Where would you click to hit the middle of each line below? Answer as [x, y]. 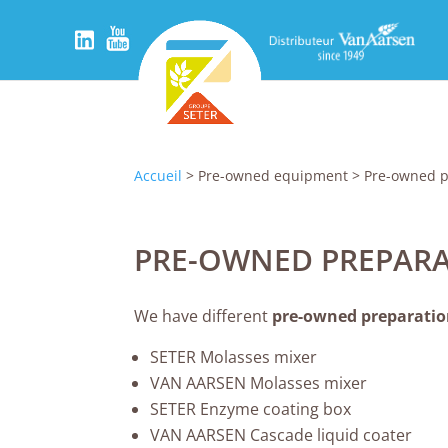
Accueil [158, 175]
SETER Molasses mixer [234, 357]
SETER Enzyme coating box [251, 409]
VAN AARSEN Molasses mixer [259, 383]
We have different [201, 316]
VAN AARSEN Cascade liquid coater [281, 435]
